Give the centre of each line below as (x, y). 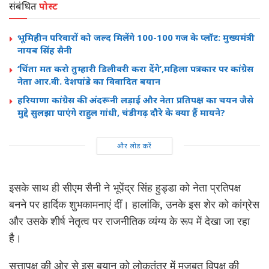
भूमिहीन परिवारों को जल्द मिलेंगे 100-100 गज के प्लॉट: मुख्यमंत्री (136, 37)
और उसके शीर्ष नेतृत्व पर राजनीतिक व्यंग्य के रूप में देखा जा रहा (129, 221)
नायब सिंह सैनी (45, 50)
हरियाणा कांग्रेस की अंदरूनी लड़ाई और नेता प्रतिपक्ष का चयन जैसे (135, 99)
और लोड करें (134, 145)
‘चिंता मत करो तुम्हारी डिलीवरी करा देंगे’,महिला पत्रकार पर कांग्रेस (135, 68)
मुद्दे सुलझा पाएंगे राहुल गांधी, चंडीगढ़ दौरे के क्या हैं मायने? (121, 112)
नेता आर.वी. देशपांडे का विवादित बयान (89, 81)
